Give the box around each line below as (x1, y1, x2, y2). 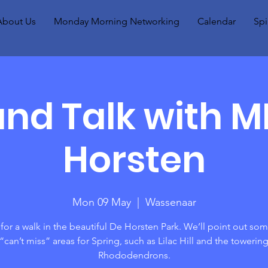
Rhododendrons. (98, 249, 170, 261)
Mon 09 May (72, 196, 131, 209)
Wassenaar (145, 196, 196, 209)
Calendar (197, 16, 236, 27)
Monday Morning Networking (54, 16, 179, 27)
